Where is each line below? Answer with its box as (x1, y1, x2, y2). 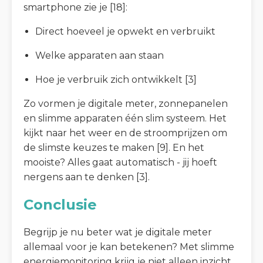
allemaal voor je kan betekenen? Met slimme (23, 241, 234, 252)
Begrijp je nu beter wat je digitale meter (23, 226, 212, 238)
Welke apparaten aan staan (35, 49, 164, 61)
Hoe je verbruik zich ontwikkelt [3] (35, 73, 197, 85)
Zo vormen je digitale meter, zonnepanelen (23, 97, 228, 109)
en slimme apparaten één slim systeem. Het (23, 112, 227, 124)
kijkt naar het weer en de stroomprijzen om (23, 127, 227, 139)
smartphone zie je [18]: (23, 1, 127, 13)
